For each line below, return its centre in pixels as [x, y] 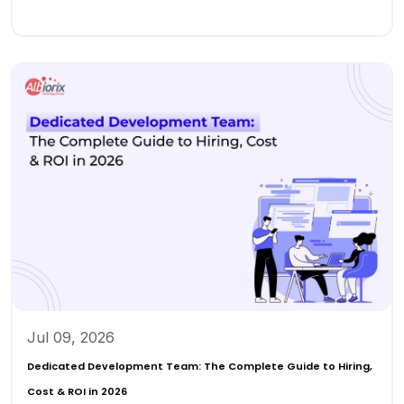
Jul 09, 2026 [71, 338]
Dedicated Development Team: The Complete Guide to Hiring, [200, 367]
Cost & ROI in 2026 [77, 392]
